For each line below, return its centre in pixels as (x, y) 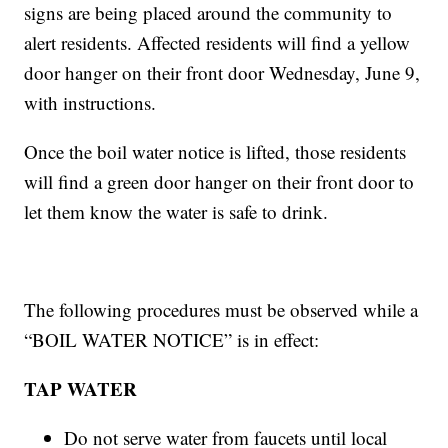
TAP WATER (81, 389)
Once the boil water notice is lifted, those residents (215, 152)
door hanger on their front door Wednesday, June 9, (222, 73)
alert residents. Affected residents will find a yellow (217, 43)
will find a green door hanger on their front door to (219, 182)
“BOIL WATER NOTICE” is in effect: (172, 340)
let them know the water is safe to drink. (176, 212)
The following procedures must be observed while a (221, 310)
